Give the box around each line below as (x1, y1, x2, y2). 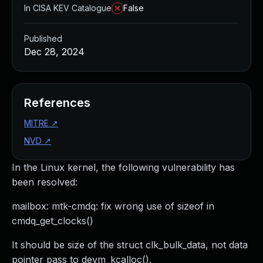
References (24, 96, 90, 110)
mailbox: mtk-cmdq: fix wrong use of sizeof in (12, 200, 214, 212)
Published (24, 33, 62, 43)
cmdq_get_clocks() (12, 215, 93, 227)
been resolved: (12, 176, 77, 188)
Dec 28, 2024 (24, 46, 85, 58)
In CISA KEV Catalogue (24, 3, 112, 13)
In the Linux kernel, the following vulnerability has (12, 161, 235, 173)
